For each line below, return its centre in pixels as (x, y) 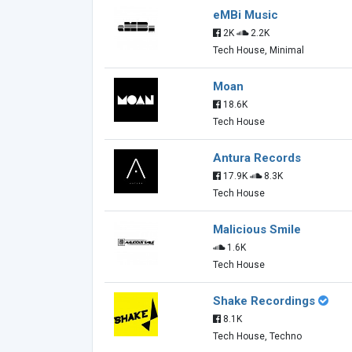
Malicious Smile (257, 229)
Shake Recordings (264, 301)
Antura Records (257, 158)
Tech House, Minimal (258, 50)
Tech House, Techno (257, 336)
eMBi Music (246, 15)
